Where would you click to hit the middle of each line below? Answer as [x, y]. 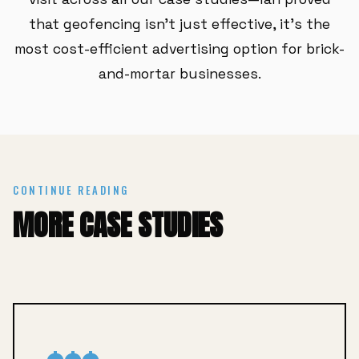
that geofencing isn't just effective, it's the [179, 24]
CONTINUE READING [71, 190]
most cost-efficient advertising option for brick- [179, 49]
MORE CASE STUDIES [118, 225]
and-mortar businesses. [179, 74]
